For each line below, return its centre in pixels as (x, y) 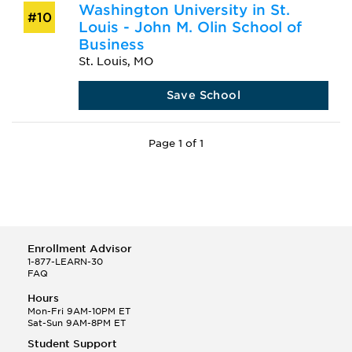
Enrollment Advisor (80, 248)
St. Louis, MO (115, 61)
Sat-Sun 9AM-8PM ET (77, 323)
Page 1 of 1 (176, 143)
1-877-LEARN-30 (65, 261)
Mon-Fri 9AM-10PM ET (79, 311)
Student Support (72, 343)
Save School (203, 95)
